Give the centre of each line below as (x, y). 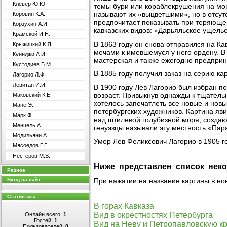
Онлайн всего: (44, 214)
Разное (16, 170)
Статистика (22, 196)
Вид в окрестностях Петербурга (153, 215)
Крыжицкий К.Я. (33, 44)
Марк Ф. (23, 115)
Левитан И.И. (30, 85)
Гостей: (44, 220)
